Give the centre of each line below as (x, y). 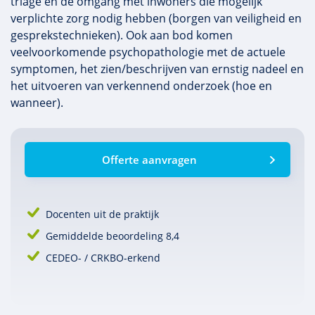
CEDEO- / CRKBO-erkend (103, 258)
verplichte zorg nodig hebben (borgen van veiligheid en (156, 18)
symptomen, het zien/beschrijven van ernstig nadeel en (157, 69)
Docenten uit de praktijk (102, 214)
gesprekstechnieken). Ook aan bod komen (122, 35)
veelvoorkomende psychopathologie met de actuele (148, 52)
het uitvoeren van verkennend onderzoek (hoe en (141, 86)
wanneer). (37, 103)
